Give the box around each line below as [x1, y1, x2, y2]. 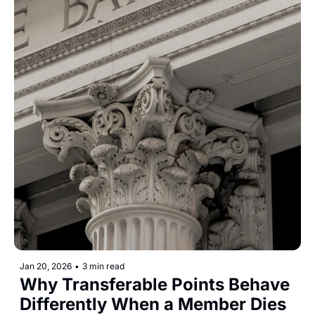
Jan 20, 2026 [20, 260, 72, 271]
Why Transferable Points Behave [20, 274, 290, 295]
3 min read [82, 260, 124, 271]
